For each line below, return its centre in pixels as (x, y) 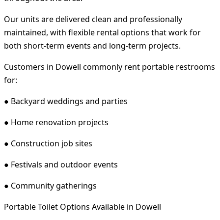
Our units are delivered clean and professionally (93, 19)
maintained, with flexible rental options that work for (102, 32)
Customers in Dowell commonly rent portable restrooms (110, 67)
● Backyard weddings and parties (66, 101)
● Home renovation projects (56, 122)
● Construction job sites (48, 143)
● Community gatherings (50, 185)
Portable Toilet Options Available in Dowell (82, 206)
